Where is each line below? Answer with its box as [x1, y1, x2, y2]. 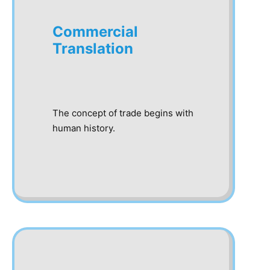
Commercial [52, 23, 138, 40]
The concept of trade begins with [52, 107, 193, 119]
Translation [52, 40, 133, 57]
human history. [52, 122, 115, 134]
